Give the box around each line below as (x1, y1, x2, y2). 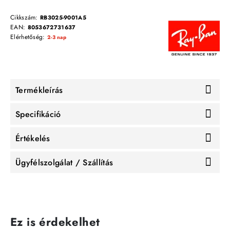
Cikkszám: (10, 13, 40, 23)
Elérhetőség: (10, 32, 47, 42)
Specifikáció (15, 108, 61, 120)
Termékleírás (15, 84, 63, 96)
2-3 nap (47, 33, 67, 41)
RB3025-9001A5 (40, 13, 86, 22)
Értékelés (15, 132, 50, 144)
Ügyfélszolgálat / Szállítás (15, 156, 113, 168)
